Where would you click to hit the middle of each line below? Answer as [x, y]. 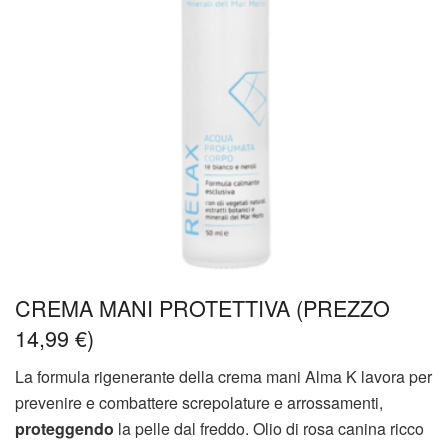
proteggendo [64, 429]
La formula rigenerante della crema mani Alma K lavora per [223, 377]
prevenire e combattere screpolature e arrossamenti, [199, 403]
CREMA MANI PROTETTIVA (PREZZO [202, 308]
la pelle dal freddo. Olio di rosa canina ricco [269, 429]
